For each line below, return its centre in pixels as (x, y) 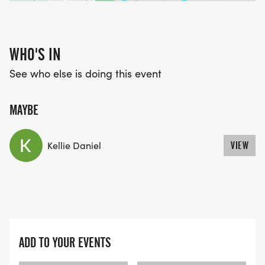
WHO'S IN (35, 55)
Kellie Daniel (74, 146)
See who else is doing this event (85, 74)
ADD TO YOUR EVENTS (65, 243)
